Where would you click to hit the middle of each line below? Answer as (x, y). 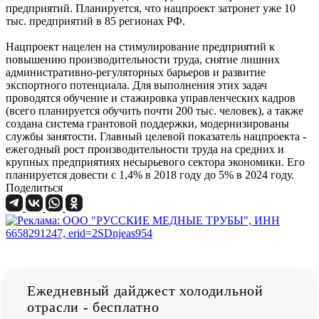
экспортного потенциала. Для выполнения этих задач (136, 85)
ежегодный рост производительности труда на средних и (145, 150)
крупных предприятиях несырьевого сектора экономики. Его (155, 162)
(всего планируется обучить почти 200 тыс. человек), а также (155, 111)
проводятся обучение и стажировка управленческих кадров (151, 98)
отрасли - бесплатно (93, 307)
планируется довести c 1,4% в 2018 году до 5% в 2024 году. (150, 175)
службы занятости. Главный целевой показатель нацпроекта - (156, 137)
